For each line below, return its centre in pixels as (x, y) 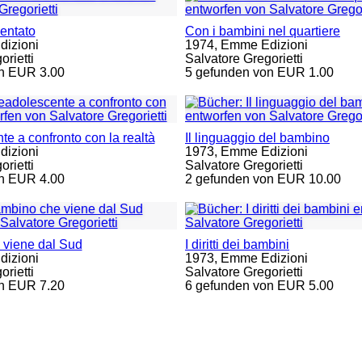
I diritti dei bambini (237, 244)
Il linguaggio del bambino (257, 138)
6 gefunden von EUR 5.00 (259, 286)
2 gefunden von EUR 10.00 (263, 179)
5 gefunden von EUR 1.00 (259, 72)
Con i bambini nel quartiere (263, 31)
